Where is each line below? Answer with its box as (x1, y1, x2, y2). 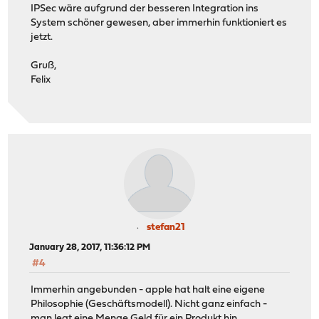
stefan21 (147, 222, 185, 234)
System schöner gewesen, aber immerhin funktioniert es (31, 17, 288, 28)
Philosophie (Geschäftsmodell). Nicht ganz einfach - (31, 298, 268, 310)
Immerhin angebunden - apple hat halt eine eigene (31, 284, 266, 296)
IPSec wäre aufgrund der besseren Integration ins (31, 3, 259, 14)
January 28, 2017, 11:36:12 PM (29, 243, 151, 253)
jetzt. (31, 31, 53, 43)
